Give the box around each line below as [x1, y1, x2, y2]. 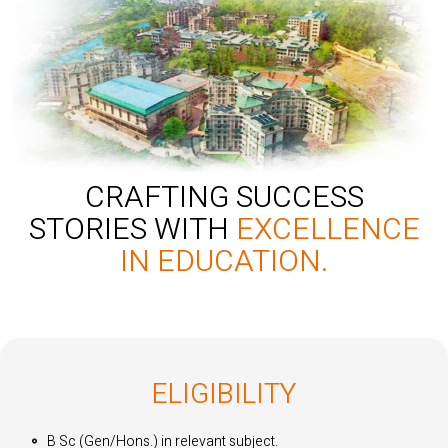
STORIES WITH [28, 207, 236, 252]
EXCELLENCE [235, 207, 420, 252]
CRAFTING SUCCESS [84, 175, 364, 220]
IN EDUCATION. [120, 239, 328, 284]
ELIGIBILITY [152, 373, 296, 415]
